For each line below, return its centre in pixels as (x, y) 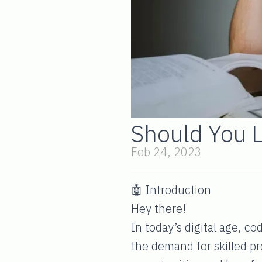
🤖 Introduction (171, 189)
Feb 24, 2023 (166, 151)
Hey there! (158, 208)
